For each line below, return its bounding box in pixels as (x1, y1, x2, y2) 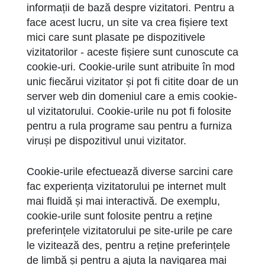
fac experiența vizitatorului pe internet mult (27, 180, 226, 192)
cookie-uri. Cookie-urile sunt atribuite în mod (27, 61, 235, 73)
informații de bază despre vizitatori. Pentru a (27, 2, 234, 14)
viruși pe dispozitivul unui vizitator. (27, 135, 186, 147)
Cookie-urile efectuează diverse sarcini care (27, 166, 233, 177)
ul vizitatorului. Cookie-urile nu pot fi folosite (27, 105, 231, 117)
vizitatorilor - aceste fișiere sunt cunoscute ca (27, 46, 238, 58)
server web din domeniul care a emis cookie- (27, 91, 237, 102)
